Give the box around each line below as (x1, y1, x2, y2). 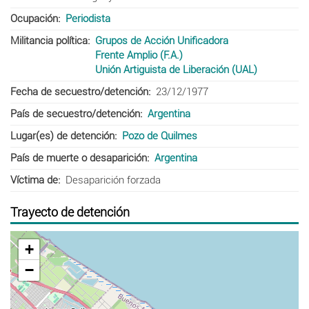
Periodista (65, 12, 110, 25)
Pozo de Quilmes (121, 129, 197, 142)
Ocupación (10, 12, 58, 25)
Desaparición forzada (65, 173, 161, 186)
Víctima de (10, 173, 58, 186)
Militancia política (10, 34, 88, 47)
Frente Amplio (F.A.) (94, 48, 183, 61)
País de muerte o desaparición (10, 151, 147, 164)
